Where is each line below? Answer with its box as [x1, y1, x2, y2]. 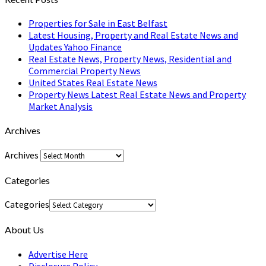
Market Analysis [28, 100, 93, 113]
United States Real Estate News [28, 77, 157, 89]
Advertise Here [28, 248, 88, 260]
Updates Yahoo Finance [28, 41, 122, 53]
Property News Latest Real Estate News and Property [28, 88, 246, 101]
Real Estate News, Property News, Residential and [28, 53, 232, 65]
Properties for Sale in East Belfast [28, 17, 167, 30]
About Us [5, 224, 44, 236]
